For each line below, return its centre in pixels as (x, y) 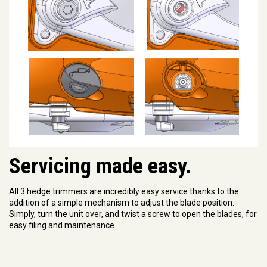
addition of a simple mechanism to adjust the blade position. (122, 203)
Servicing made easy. (100, 166)
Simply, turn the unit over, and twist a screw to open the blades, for (133, 214)
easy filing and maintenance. (63, 226)
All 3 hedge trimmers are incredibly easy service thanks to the (124, 192)
